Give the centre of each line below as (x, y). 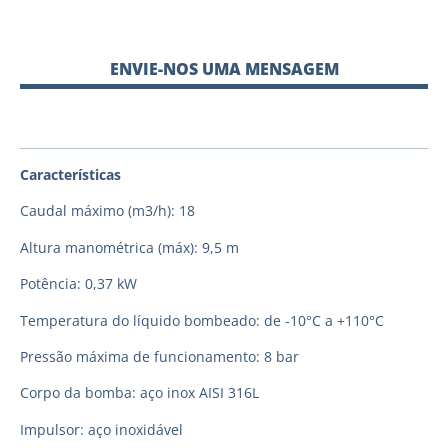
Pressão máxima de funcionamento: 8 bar (159, 356)
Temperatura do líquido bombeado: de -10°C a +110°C (202, 320)
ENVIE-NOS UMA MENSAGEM (224, 69)
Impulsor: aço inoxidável (101, 429)
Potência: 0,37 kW (78, 284)
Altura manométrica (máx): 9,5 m (129, 247)
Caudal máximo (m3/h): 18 (107, 211)
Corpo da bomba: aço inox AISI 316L (139, 393)
